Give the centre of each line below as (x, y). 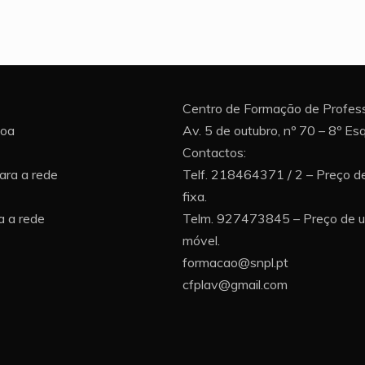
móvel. (201, 241)
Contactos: (214, 153)
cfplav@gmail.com (235, 285)
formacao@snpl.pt (235, 263)
